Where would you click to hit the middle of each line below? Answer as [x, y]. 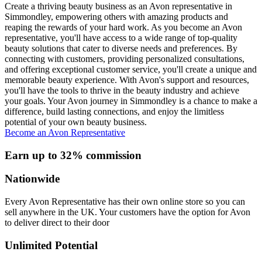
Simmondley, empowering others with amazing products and [116, 16]
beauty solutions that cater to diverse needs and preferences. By [121, 48]
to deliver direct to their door [57, 223]
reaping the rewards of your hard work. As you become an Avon [123, 27]
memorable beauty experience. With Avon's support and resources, [127, 80]
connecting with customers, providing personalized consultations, [125, 58]
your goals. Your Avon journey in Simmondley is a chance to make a [131, 101]
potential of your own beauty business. [76, 122]
